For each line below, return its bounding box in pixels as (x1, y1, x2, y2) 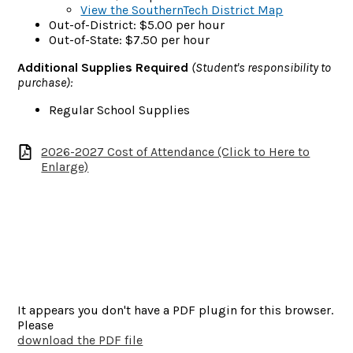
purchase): (17, 75, 73, 90)
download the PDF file (17, 332, 143, 347)
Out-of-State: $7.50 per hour (49, 32, 210, 47)
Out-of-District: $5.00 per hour (49, 17, 225, 32)
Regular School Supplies (49, 102, 191, 117)
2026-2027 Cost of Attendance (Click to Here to (41, 144, 310, 159)
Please (17, 317, 54, 333)
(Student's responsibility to (191, 60, 332, 75)
